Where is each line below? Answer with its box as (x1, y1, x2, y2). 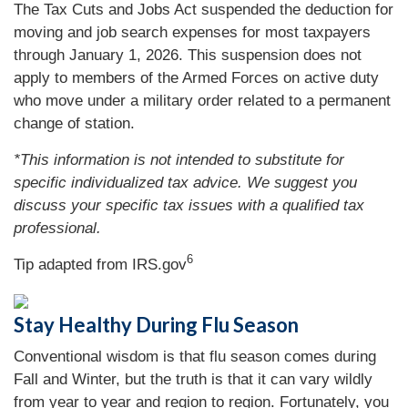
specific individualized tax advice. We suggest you (14, 173, 357, 191)
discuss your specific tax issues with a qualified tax (14, 196, 364, 214)
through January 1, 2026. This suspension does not (14, 46, 362, 64)
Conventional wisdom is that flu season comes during (14, 347, 376, 365)
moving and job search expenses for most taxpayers (14, 23, 371, 41)
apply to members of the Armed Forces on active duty (14, 68, 379, 87)
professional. (14, 219, 101, 237)
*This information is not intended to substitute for (14, 150, 344, 168)
